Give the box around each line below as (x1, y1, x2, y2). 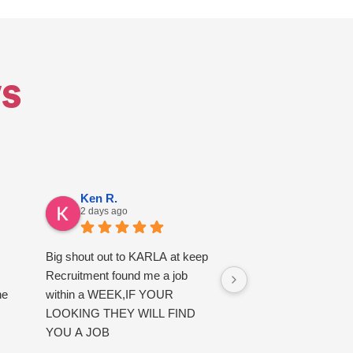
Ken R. (80, 191, 118, 206)
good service (246, 250, 313, 264)
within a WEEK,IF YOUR (46, 288, 174, 302)
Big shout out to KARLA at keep (46, 250, 209, 264)
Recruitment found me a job (46, 269, 188, 283)
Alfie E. (281, 191, 321, 206)
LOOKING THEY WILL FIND (46, 307, 196, 321)
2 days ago (80, 206, 128, 217)
